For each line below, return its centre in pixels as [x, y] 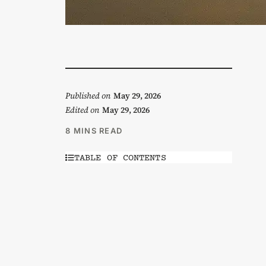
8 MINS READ [94, 131]
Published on [88, 96]
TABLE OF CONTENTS [120, 158]
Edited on [82, 110]
